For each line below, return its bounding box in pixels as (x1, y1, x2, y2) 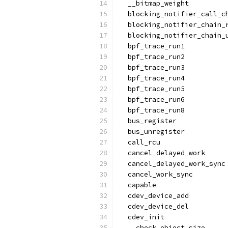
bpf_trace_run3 (120, 63, 185, 72)
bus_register (120, 117, 177, 125)
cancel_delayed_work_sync (120, 159, 225, 168)
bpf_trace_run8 (120, 106, 185, 115)
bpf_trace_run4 (120, 74, 185, 82)
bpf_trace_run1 (120, 42, 185, 50)
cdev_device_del (120, 202, 189, 211)
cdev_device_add (120, 191, 189, 200)
